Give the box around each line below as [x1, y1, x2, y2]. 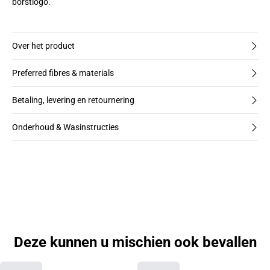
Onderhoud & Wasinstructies [12, 122, 119, 132]
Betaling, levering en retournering [12, 95, 134, 105]
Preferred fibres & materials [12, 68, 114, 78]
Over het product [12, 41, 75, 51]
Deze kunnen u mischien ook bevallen [13, 234, 257, 251]
